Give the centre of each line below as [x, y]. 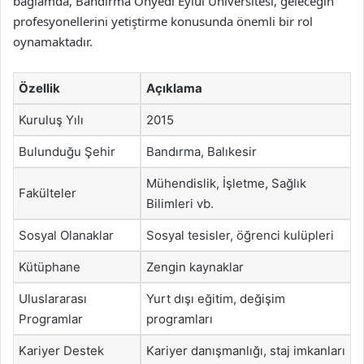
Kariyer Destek [61, 350]
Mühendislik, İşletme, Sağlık [226, 183]
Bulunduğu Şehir [67, 151]
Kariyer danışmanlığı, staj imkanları [246, 350]
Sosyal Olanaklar [66, 235]
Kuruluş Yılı [51, 119]
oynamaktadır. [53, 41]
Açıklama [174, 88]
